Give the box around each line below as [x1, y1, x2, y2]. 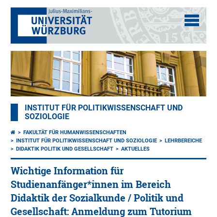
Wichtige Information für [11, 165, 124, 177]
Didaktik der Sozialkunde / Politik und [11, 192, 184, 204]
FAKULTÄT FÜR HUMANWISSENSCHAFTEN [23, 129, 127, 136]
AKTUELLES [121, 146, 150, 153]
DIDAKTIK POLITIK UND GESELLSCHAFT [16, 146, 114, 153]
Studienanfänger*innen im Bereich [11, 178, 171, 191]
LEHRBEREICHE [165, 138, 202, 144]
